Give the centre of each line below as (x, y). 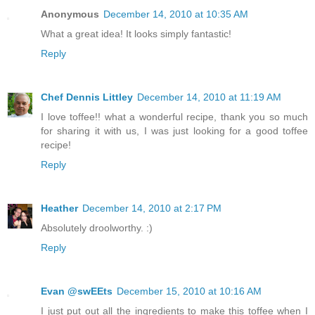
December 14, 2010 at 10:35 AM (176, 14)
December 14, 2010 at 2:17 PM (152, 208)
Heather (59, 208)
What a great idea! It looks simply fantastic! (136, 34)
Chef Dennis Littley (87, 97)
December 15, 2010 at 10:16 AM (189, 291)
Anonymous (70, 14)
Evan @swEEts (77, 291)
